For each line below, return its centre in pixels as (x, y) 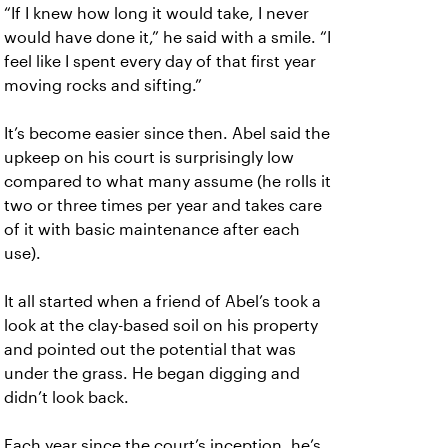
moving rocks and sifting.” (103, 85)
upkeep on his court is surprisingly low (149, 157)
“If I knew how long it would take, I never (156, 13)
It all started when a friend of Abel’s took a (162, 301)
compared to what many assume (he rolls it (167, 181)
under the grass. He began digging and (152, 373)
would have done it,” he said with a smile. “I (167, 37)
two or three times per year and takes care (163, 205)
